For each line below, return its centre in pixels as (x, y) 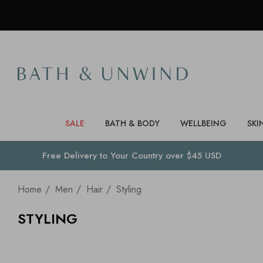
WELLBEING (203, 123)
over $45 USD (192, 156)
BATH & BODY (132, 123)
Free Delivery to (76, 156)
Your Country (136, 156)
